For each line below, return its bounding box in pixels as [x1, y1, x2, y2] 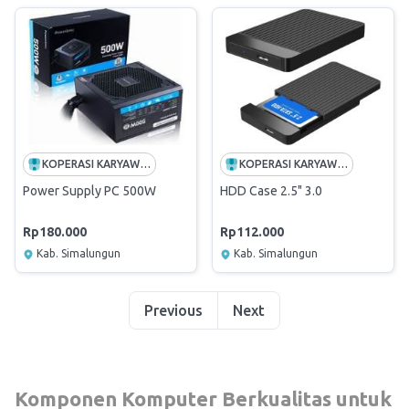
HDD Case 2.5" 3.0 [220, 184, 322, 198]
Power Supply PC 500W [23, 184, 156, 198]
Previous [144, 302, 203, 319]
